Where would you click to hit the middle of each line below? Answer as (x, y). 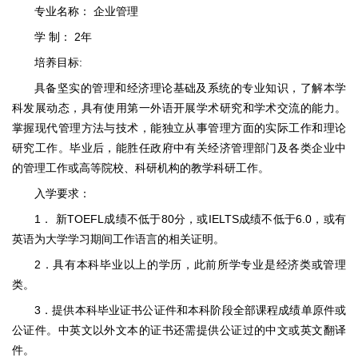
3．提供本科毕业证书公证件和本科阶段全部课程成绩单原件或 (190, 310)
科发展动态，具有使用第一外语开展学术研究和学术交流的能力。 (179, 107)
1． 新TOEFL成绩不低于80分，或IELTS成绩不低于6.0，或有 (190, 219)
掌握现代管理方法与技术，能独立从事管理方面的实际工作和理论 (179, 127)
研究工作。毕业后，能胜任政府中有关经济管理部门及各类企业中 (179, 147)
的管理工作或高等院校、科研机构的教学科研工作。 (141, 167)
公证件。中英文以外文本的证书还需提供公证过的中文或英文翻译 (179, 330)
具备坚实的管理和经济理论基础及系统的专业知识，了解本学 (190, 88)
